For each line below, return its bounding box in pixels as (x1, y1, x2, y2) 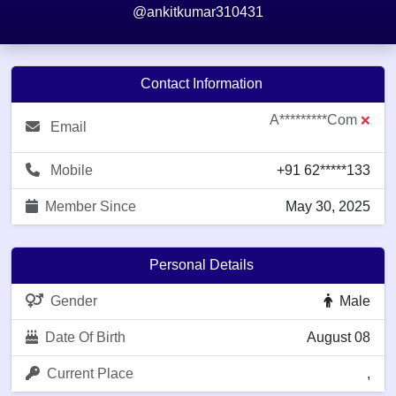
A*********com (270, 112, 361, 127)
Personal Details (149, 257, 254, 272)
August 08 (307, 330, 370, 345)
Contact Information (141, 76, 263, 91)
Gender (50, 293, 97, 308)
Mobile (47, 163, 93, 178)
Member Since (45, 199, 136, 214)
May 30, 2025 (286, 199, 370, 214)
